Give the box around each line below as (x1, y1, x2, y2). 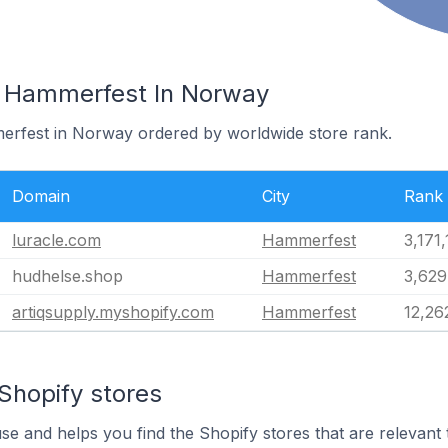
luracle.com (12, 230, 101, 250)
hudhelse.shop (12, 266, 123, 286)
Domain (12, 186, 70, 206)
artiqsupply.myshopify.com (12, 302, 214, 322)
